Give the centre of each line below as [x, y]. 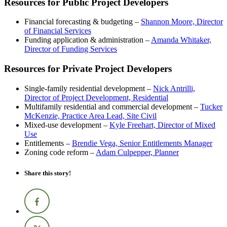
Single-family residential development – [89, 88]
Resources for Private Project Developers [88, 69]
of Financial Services [58, 31]
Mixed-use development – [67, 125]
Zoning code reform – [60, 152]
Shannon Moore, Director [182, 22]
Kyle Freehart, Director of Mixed [162, 125]
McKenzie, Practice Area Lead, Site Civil [90, 116]
